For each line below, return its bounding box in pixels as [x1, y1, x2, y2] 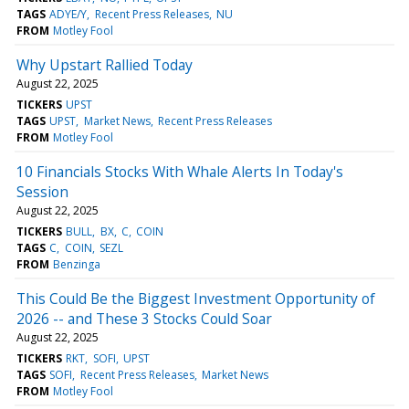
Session [16, 181, 68, 202]
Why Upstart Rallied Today [16, 54, 193, 75]
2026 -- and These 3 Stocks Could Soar [16, 308, 272, 329]
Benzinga [53, 256, 101, 272]
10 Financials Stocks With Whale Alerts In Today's [16, 161, 343, 182]
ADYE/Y [49, 5, 88, 22]
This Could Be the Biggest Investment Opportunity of [16, 288, 375, 309]
